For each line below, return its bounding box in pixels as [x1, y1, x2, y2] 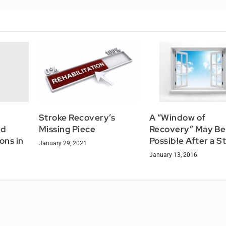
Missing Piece [38, 123, 96, 135]
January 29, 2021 [38, 139, 87, 147]
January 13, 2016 [149, 151, 197, 158]
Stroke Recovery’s [38, 111, 116, 123]
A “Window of [149, 111, 206, 123]
